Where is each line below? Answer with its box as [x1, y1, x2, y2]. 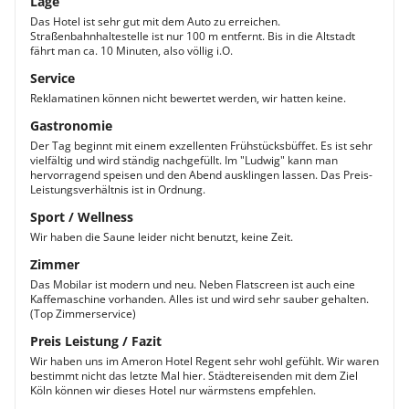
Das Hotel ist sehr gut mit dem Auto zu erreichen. [30, 14, 280, 29]
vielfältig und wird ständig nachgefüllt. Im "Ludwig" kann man [30, 152, 338, 168]
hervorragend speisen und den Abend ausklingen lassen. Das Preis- [30, 167, 372, 183]
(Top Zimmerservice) [30, 306, 136, 321]
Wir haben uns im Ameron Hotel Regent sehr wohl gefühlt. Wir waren [30, 353, 379, 369]
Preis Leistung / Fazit [30, 332, 162, 350]
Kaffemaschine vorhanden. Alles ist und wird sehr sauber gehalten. [30, 291, 369, 307]
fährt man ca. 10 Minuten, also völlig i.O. [30, 43, 233, 58]
